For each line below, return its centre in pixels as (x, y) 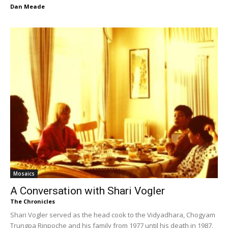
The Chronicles (33, 201)
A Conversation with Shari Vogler (88, 191)
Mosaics (24, 173)
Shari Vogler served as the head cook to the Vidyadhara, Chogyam (113, 215)
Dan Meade (27, 6)
